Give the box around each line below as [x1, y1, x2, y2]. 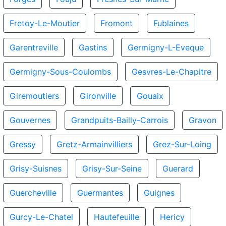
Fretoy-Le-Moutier [10, 18, 80, 28]
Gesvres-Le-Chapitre [132, 67, 211, 77]
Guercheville [10, 188, 56, 198]
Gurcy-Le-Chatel [10, 212, 73, 222]
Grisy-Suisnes [10, 163, 62, 174]
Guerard [162, 163, 193, 174]
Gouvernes [10, 115, 50, 125]
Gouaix [137, 91, 163, 101]
